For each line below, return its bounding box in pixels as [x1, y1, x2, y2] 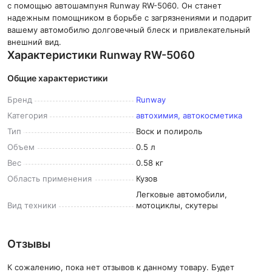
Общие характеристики [7, 73, 107, 83]
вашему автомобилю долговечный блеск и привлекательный [7, 25, 250, 35]
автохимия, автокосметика [136, 110, 242, 120]
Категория [7, 110, 47, 120]
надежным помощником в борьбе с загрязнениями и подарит [7, 13, 252, 22]
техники [24, 200, 56, 210]
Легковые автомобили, [136, 189, 227, 199]
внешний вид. [7, 37, 61, 47]
